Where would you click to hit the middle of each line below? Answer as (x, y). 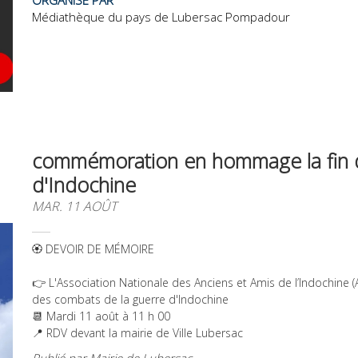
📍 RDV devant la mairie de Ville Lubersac (137, 333)
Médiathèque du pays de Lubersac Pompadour (161, 16)
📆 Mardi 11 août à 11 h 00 (101, 316)
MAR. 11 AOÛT (74, 206)
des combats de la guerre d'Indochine (130, 299)
